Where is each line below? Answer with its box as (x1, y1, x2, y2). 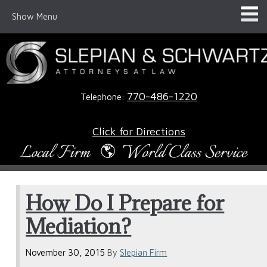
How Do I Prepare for (26, 188, 225, 216)
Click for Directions (92, 124, 185, 138)
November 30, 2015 (26, 247, 105, 258)
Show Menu (12, 11, 57, 21)
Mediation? (26, 212, 132, 240)
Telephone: (80, 91, 127, 102)
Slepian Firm (120, 247, 167, 258)
